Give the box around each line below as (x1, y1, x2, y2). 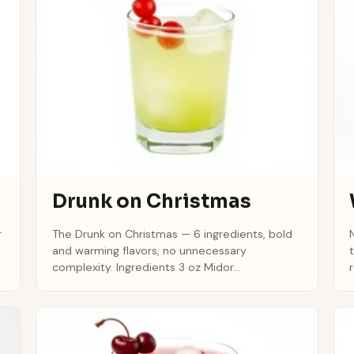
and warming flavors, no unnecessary (51, 243, 247, 258)
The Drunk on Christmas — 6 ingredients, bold (51, 226, 292, 241)
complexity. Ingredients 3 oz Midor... (51, 259, 240, 274)
